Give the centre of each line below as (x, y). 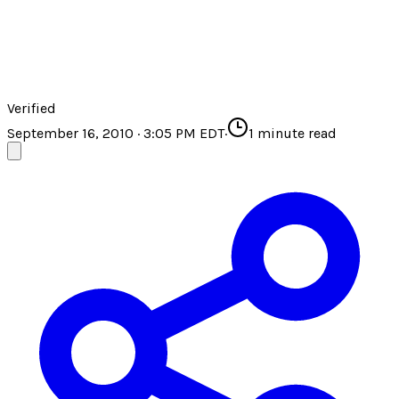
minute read (295, 134)
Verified (32, 109)
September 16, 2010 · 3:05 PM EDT (116, 134)
